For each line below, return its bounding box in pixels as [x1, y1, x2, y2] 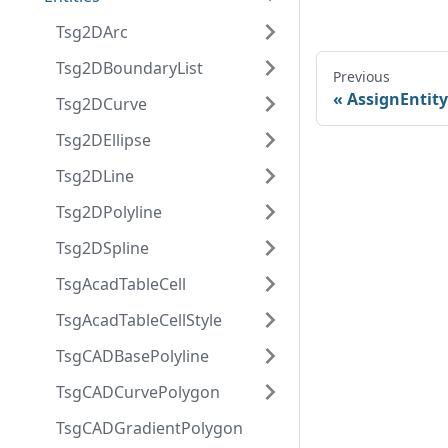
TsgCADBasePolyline [56, 345, 209, 367]
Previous [333, 67, 390, 86]
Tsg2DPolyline [56, 201, 162, 223]
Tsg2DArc [56, 21, 128, 43]
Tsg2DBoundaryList [56, 57, 203, 79]
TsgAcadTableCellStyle [56, 309, 222, 331]
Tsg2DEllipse [56, 129, 151, 151]
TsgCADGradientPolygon [56, 417, 243, 439]
